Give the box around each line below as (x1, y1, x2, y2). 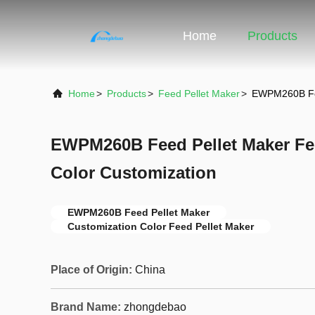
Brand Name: (51, 301, 121, 313)
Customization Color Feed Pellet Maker (67, 221, 254, 232)
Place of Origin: (51, 264, 132, 276)
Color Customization (51, 163, 217, 182)
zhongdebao (124, 301, 186, 313)
